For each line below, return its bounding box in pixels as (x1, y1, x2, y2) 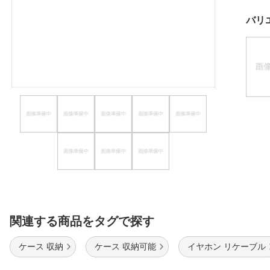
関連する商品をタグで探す (10, 215, 154, 228)
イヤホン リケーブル (187, 242, 266, 252)
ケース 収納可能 (95, 242, 156, 252)
